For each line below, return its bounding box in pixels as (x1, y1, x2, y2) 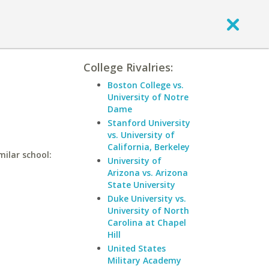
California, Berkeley (107, 141, 190, 153)
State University (107, 179, 175, 190)
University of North (107, 205, 189, 216)
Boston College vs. (107, 79, 184, 91)
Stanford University (107, 117, 190, 128)
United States (107, 243, 166, 254)
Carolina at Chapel (107, 217, 186, 228)
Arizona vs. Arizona (107, 167, 188, 178)
